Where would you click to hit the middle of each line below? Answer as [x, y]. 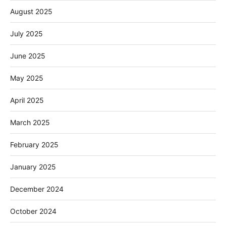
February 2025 [34, 144]
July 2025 [26, 33]
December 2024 [37, 189]
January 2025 [33, 166]
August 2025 [31, 11]
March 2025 [30, 122]
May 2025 [27, 78]
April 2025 [27, 100]
